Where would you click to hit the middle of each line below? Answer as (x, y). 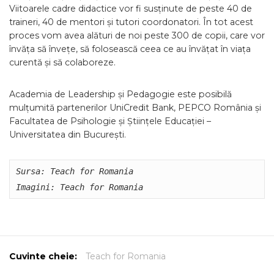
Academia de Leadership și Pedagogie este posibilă (120, 94)
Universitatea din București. (68, 135)
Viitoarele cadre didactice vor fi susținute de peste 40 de (131, 9)
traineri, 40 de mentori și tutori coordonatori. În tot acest (131, 22)
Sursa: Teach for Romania (75, 172)
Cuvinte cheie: (43, 257)
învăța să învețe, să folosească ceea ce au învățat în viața (130, 49)
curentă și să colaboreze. (62, 63)
